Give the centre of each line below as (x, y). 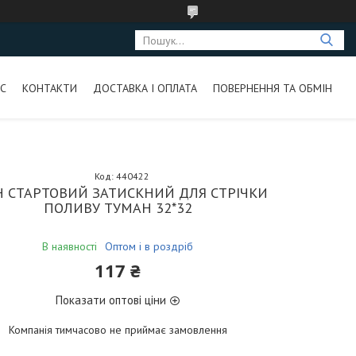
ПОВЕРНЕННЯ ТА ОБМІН (272, 88)
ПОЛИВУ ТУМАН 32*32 (118, 208)
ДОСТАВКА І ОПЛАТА (145, 88)
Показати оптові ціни (111, 300)
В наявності (70, 246)
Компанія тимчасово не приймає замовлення (118, 330)
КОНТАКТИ (49, 88)
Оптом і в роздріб (149, 246)
